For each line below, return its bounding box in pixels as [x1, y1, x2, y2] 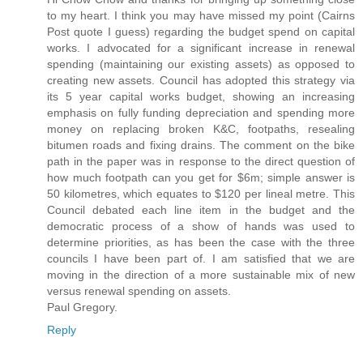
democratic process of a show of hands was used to [47, 220, 355, 233]
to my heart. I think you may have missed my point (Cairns [47, 9, 355, 23]
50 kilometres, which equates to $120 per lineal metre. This [47, 187, 355, 201]
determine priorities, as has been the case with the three [47, 236, 355, 250]
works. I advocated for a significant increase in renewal [47, 41, 355, 55]
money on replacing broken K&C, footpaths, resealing [47, 122, 355, 136]
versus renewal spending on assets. [47, 284, 231, 298]
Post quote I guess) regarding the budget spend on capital [47, 25, 355, 39]
